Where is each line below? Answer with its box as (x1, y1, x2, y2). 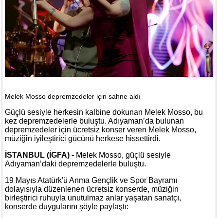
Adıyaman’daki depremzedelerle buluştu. (5, 160, 146, 168)
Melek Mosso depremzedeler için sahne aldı (5, 92, 141, 101)
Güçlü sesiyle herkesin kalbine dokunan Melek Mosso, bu (5, 108, 203, 117)
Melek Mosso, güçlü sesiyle (76, 151, 171, 160)
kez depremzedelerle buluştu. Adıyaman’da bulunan (5, 117, 184, 126)
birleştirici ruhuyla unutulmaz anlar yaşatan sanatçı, (5, 194, 181, 202)
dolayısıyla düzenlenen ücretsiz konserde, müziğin (5, 185, 179, 194)
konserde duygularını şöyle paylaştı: (5, 202, 128, 211)
